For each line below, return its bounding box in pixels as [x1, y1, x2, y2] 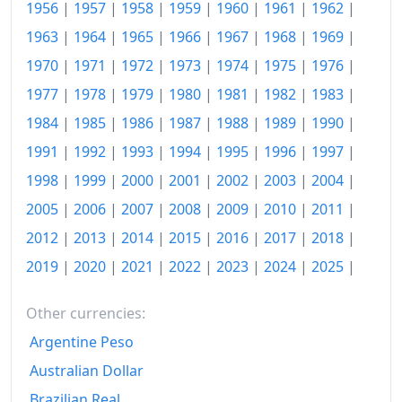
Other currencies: [26, 303, 145, 324]
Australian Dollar [30, 361, 144, 381]
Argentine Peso [30, 332, 134, 353]
